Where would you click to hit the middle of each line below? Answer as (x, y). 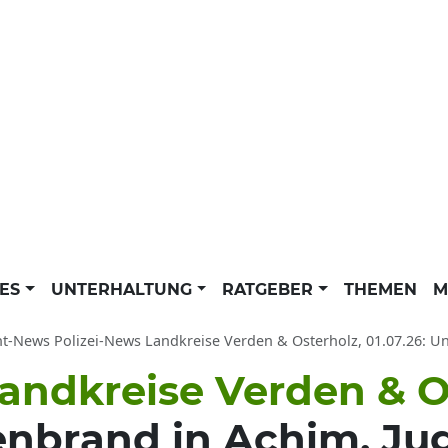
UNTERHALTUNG (123, 289)
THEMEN (380, 289)
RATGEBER (270, 289)
